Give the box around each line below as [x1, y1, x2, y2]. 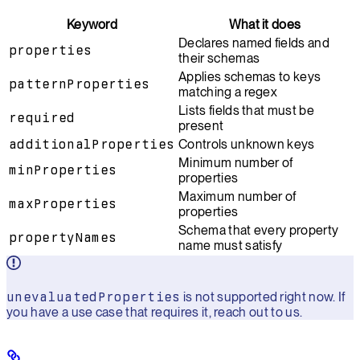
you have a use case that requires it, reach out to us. [6, 304, 303, 320]
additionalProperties [9, 136, 175, 152]
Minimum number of [178, 154, 293, 170]
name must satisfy [178, 237, 283, 253]
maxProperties [9, 195, 117, 211]
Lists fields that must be [178, 102, 315, 118]
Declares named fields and [178, 35, 330, 51]
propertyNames [9, 229, 117, 245]
